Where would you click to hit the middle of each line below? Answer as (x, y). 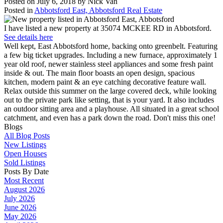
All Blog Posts (27, 135)
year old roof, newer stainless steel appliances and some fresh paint (109, 64)
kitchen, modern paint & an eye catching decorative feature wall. (105, 82)
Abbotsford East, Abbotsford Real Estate (98, 10)
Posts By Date (26, 171)
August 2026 (24, 189)
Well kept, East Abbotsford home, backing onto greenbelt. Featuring (111, 46)
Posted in (18, 10)
